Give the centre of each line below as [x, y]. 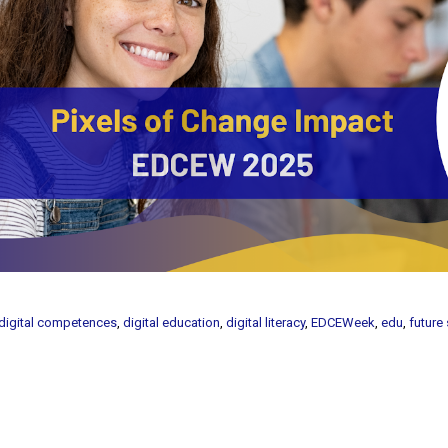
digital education [172, 322]
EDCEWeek [343, 322]
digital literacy [266, 322]
